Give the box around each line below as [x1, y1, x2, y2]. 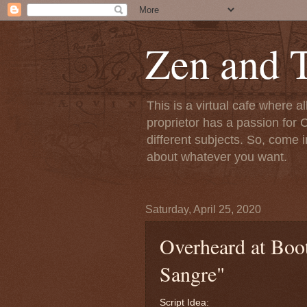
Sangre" [160, 260, 225, 287]
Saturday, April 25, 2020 [145, 204, 261, 215]
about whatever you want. [147, 150, 287, 164]
